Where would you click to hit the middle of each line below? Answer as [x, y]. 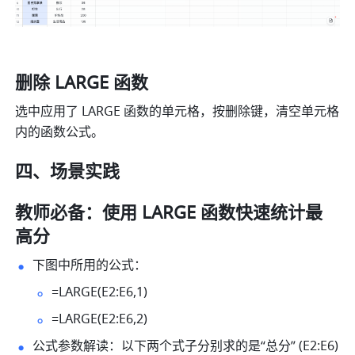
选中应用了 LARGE [68, 112]
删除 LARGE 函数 [82, 84]
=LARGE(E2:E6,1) [103, 293]
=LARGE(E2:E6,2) [103, 320]
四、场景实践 [68, 172]
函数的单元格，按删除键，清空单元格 [232, 112]
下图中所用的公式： [93, 266]
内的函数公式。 [60, 133]
